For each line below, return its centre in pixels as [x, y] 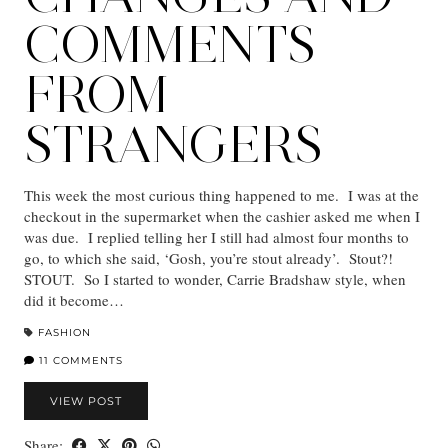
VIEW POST [86, 401]
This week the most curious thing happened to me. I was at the [221, 195]
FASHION [64, 333]
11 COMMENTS [79, 361]
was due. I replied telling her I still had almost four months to [216, 237]
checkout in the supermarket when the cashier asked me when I [222, 216]
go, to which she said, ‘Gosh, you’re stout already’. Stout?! [211, 258]
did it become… [74, 300]
